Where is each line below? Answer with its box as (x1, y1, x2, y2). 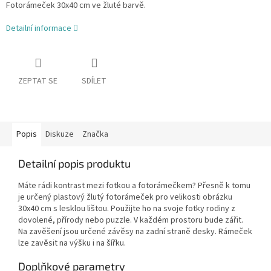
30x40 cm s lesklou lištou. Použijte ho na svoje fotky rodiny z (18, 203, 235, 215)
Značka (82, 128, 108, 141)
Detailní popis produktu (18, 157, 131, 171)
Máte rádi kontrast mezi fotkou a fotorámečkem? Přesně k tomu (18, 180, 250, 192)
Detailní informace (6, 22, 71, 35)
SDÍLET (82, 75, 106, 88)
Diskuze (45, 128, 74, 141)
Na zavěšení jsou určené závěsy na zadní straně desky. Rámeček (18, 226, 252, 238)
